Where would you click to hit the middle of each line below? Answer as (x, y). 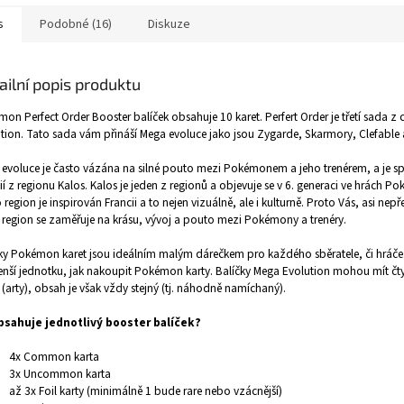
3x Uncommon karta (61, 374)
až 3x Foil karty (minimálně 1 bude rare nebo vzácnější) (147, 391)
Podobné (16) (76, 25)
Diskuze (169, 25)
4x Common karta (55, 357)
